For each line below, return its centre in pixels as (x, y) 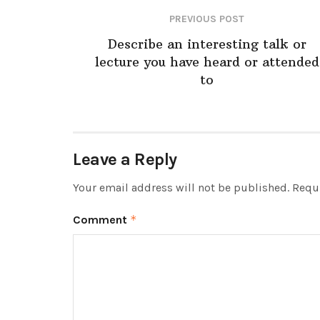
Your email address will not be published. (181, 187)
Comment (101, 219)
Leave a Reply (125, 159)
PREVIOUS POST (207, 19)
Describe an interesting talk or (207, 44)
